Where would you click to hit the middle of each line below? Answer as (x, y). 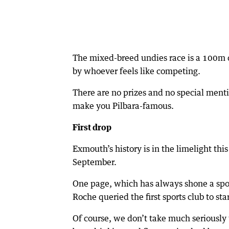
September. (95, 162)
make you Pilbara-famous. (123, 106)
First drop (92, 128)
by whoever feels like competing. (136, 71)
